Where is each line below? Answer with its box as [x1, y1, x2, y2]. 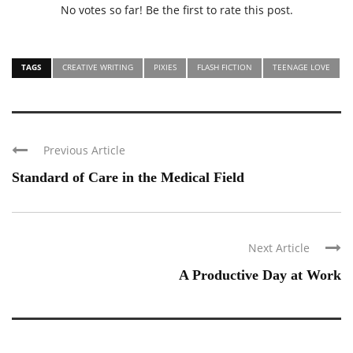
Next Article [248, 240, 310, 255]
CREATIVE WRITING [62, 61, 133, 72]
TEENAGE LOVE [273, 61, 330, 72]
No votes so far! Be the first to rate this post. [60, 2, 293, 17]
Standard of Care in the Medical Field [12, 169, 244, 185]
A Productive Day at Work [179, 266, 341, 283]
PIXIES [154, 61, 176, 72]
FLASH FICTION [197, 61, 252, 72]
